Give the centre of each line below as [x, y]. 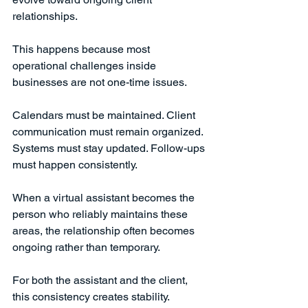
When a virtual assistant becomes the [105, 197]
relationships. [45, 16]
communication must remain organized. [109, 131]
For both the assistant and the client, [101, 280]
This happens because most [82, 49]
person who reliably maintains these [101, 214]
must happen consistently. [75, 164]
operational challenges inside [86, 65]
